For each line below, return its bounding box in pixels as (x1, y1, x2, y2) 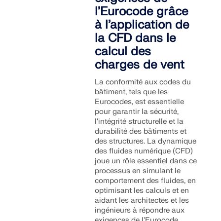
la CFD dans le (95, 31, 176, 46)
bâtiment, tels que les (95, 87, 168, 97)
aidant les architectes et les (95, 196, 189, 205)
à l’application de (95, 17, 189, 33)
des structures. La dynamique (95, 137, 197, 146)
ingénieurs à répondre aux (95, 206, 185, 215)
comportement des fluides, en (95, 176, 196, 185)
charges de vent (95, 57, 185, 73)
